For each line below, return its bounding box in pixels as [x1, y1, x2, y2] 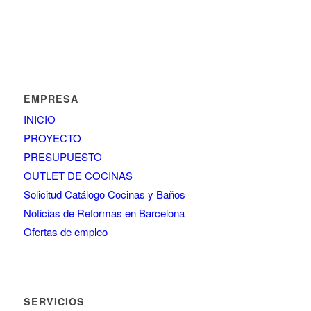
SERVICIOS [23, 294, 85, 308]
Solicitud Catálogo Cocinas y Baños [23, 186, 185, 201]
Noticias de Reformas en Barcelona [23, 205, 185, 220]
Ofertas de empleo [23, 224, 108, 239]
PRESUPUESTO [23, 149, 102, 164]
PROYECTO [23, 130, 81, 145]
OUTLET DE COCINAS [23, 167, 133, 183]
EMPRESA [23, 91, 78, 106]
